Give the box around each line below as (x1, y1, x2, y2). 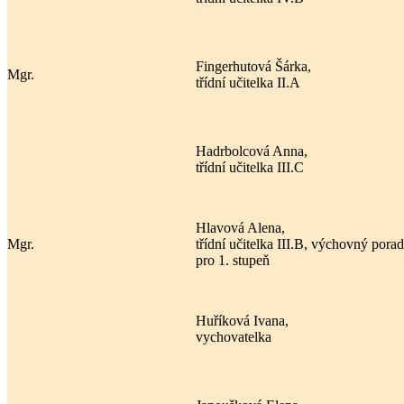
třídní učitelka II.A (196, 74, 300, 90)
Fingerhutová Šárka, (196, 58, 311, 74)
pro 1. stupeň (196, 252, 273, 268)
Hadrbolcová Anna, (196, 142, 308, 159)
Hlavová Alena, (196, 219, 285, 235)
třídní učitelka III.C (196, 159, 304, 175)
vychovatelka (196, 328, 275, 344)
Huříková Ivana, (196, 312, 289, 328)
